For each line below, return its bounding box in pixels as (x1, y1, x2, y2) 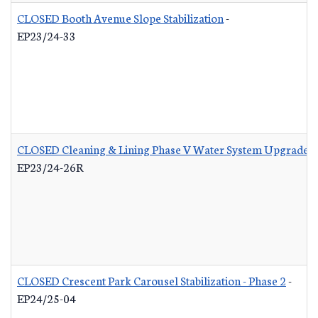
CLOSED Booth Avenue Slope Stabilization (17, 9, 224, 26)
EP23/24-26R (17, 158, 84, 175)
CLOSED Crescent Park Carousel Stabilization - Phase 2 (17, 272, 286, 288)
